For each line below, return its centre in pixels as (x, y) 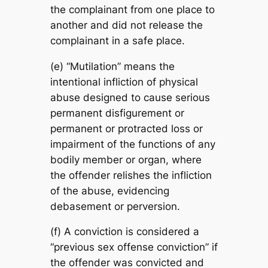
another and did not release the (126, 25)
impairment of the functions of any (133, 144)
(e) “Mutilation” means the (112, 66)
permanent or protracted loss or (126, 128)
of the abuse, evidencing (109, 191)
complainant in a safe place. (117, 40)
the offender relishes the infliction (131, 175)
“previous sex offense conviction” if (134, 247)
